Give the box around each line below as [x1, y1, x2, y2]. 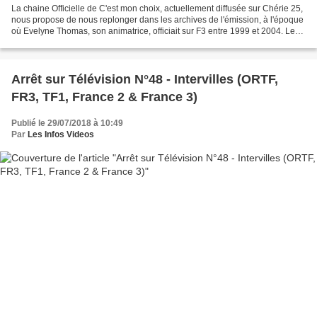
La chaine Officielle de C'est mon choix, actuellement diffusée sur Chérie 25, [11, 4, 303, 14]
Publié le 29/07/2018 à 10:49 [11, 118, 123, 129]
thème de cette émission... [11, 38, 111, 48]
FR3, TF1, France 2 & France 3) [11, 90, 197, 105]
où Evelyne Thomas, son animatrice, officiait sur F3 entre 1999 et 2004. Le [11, 26, 295, 37]
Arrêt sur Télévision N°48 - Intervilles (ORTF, [11, 72, 278, 87]
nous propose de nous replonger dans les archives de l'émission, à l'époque [11, 15, 304, 25]
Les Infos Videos [28, 129, 94, 140]
